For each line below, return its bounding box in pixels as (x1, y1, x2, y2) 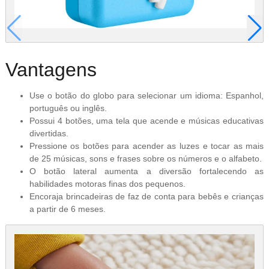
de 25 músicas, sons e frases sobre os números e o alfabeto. (29, 154, 262, 164)
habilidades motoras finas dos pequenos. (29, 179, 186, 189)
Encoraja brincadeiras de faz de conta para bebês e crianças (29, 192, 264, 202)
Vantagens (5, 58, 97, 80)
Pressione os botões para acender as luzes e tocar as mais (29, 141, 264, 151)
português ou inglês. (29, 103, 107, 113)
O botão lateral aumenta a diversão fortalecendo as (29, 166, 264, 177)
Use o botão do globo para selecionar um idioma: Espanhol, (29, 91, 264, 101)
